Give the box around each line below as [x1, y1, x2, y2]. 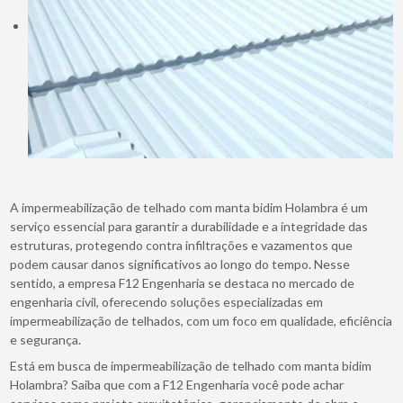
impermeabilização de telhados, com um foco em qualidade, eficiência [10, 313, 393, 329]
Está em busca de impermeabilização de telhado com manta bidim [10, 358, 372, 374]
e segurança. [10, 332, 82, 348]
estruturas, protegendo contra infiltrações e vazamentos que [10, 237, 354, 254]
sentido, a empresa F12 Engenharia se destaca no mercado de [10, 275, 355, 291]
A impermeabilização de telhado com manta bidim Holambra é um [10, 200, 369, 216]
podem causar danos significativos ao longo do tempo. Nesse [10, 256, 351, 273]
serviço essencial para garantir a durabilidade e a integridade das [10, 219, 369, 235]
